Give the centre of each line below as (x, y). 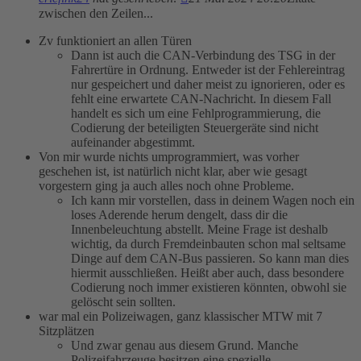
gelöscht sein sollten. (123, 302)
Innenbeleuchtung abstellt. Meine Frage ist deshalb (199, 230)
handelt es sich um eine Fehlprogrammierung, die (196, 114)
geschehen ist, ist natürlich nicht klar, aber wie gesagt (173, 172)
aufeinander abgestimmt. (133, 143)
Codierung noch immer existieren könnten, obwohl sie (209, 288)
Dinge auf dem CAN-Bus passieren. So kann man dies (210, 259)
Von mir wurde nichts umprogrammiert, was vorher (169, 157)
